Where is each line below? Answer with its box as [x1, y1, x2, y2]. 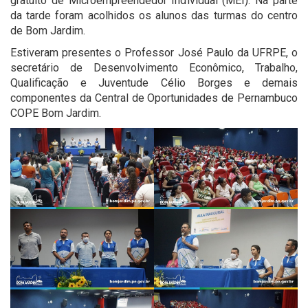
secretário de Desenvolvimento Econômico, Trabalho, [10, 61, 298, 74]
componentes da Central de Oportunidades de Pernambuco [10, 91, 298, 104]
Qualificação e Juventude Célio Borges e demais [10, 76, 298, 89]
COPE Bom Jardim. [10, 107, 101, 120]
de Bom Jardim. [10, 24, 85, 37]
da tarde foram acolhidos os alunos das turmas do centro [10, 9, 298, 22]
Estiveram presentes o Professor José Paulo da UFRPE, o [10, 46, 298, 59]
